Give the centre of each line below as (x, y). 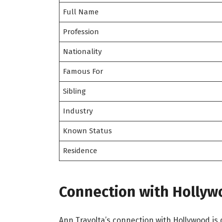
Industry (78, 111)
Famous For (83, 72)
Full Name (81, 12)
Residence (80, 151)
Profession (81, 32)
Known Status (88, 131)
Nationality (83, 52)
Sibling (75, 91)
